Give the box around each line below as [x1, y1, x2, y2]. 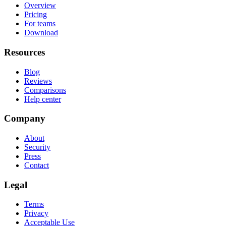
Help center [24, 94, 61, 103]
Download [24, 28, 58, 37]
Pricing [24, 10, 47, 19]
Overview [24, 1, 56, 10]
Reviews [24, 76, 52, 85]
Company [4, 113, 45, 124]
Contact [24, 160, 49, 169]
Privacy [24, 209, 48, 218]
